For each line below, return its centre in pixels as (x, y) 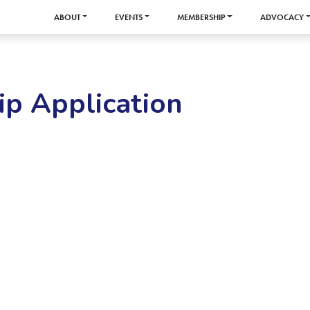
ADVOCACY (282, 17)
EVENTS (129, 17)
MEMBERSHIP (201, 17)
